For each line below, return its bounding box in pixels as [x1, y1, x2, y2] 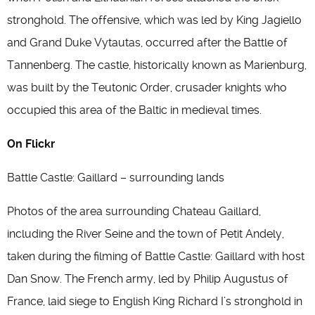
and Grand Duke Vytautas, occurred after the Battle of [7, 36, 288, 49]
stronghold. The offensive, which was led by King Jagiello [7, 13, 302, 27]
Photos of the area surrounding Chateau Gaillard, [7, 205, 261, 218]
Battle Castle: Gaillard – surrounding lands [7, 171, 224, 184]
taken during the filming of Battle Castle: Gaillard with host [7, 250, 304, 263]
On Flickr [7, 137, 55, 150]
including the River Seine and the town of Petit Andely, [7, 227, 284, 240]
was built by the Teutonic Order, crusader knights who [7, 81, 287, 94]
